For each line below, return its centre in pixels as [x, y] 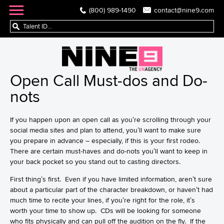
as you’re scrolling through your [160, 119]
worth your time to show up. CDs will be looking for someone [105, 210]
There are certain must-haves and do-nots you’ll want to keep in [109, 151]
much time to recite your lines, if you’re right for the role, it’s [102, 200]
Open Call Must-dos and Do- [109, 80]
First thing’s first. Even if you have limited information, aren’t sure [111, 179]
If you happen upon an [46, 119]
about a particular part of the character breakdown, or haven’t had [111, 189]
